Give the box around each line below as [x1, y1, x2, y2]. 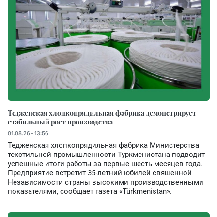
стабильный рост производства [8, 116, 113, 126]
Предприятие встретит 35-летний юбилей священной [8, 168, 192, 177]
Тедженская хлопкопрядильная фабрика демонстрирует [8, 108, 196, 118]
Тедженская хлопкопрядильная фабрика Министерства [8, 140, 199, 150]
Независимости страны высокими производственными [8, 177, 203, 186]
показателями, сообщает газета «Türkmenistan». [8, 186, 172, 196]
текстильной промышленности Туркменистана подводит [8, 150, 205, 159]
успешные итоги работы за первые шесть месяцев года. [8, 159, 202, 168]
